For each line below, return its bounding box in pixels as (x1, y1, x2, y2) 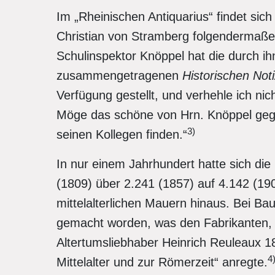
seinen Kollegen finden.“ (56, 128, 187, 141)
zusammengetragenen (56, 69, 182, 82)
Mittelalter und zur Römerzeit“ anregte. (56, 255, 268, 269)
